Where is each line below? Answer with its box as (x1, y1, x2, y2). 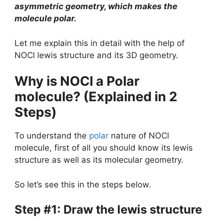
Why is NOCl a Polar (15, 73, 139, 89)
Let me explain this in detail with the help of (15, 38, 185, 48)
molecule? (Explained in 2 (15, 89, 177, 105)
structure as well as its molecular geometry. (15, 155, 184, 165)
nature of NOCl (108, 131, 169, 140)
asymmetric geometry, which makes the (15, 1, 177, 11)
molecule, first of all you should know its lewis (15, 143, 193, 153)
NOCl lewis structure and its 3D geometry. (15, 50, 178, 60)
